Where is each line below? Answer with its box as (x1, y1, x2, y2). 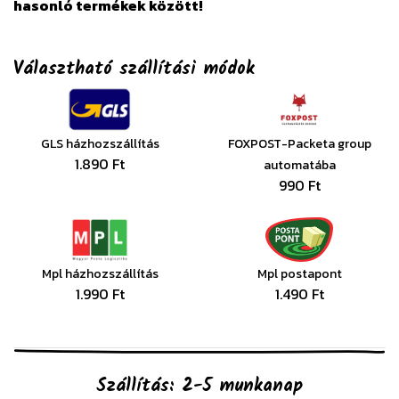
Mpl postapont (256, 265, 342, 284)
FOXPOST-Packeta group (227, 134, 371, 154)
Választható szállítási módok (13, 55, 255, 85)
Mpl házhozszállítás (41, 265, 159, 284)
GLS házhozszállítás (40, 134, 159, 154)
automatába (263, 156, 336, 175)
